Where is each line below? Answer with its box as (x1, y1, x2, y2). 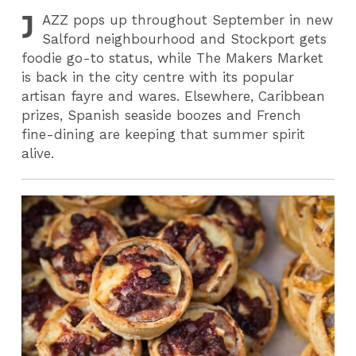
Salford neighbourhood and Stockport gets (42, 31, 327, 47)
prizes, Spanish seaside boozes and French (21, 107, 302, 123)
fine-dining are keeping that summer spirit (21, 126, 306, 142)
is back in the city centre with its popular (21, 69, 295, 85)
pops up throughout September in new (68, 12, 334, 28)
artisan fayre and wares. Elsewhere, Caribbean (21, 88, 326, 104)
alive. (21, 145, 55, 161)
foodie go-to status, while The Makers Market (21, 50, 324, 66)
